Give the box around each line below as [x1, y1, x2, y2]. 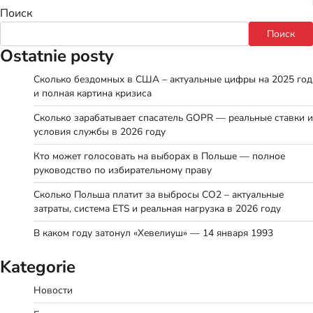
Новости [34, 283, 73, 297]
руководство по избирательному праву [34, 163, 212, 177]
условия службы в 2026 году [34, 124, 166, 138]
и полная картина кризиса [34, 86, 152, 100]
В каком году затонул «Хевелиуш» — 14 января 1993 [34, 226, 273, 240]
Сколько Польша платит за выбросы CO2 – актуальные [34, 187, 284, 201]
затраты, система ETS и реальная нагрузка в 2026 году [34, 201, 281, 215]
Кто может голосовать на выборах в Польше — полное [34, 149, 285, 163]
